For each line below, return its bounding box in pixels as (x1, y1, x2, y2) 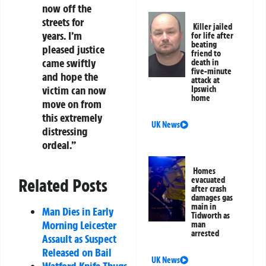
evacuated (191, 175, 226, 186)
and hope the (42, 69, 98, 84)
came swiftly (42, 55, 96, 70)
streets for (42, 14, 84, 29)
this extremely (42, 110, 102, 125)
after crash (191, 183, 227, 195)
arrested (191, 228, 220, 239)
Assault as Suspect (42, 231, 116, 246)
